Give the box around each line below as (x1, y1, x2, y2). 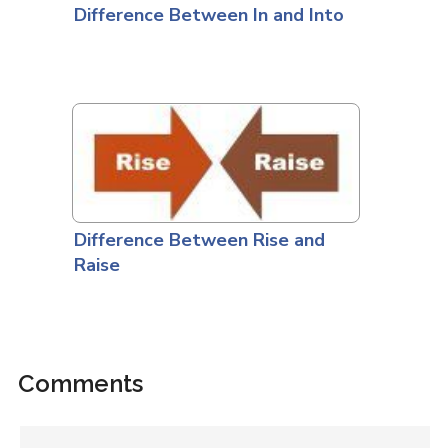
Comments (17, 369, 143, 399)
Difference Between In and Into (73, 2, 344, 27)
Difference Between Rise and (73, 227, 325, 252)
